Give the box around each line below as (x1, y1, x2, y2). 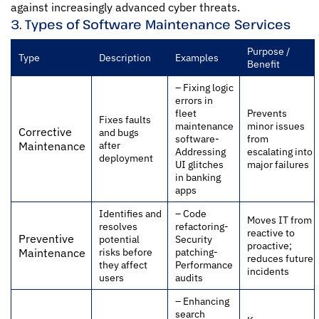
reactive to (247, 225, 295, 239)
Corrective (19, 124, 72, 139)
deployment (99, 150, 153, 164)
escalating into (247, 144, 313, 158)
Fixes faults (99, 112, 151, 126)
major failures (247, 157, 309, 171)
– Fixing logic (175, 80, 234, 94)
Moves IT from (247, 212, 312, 226)
